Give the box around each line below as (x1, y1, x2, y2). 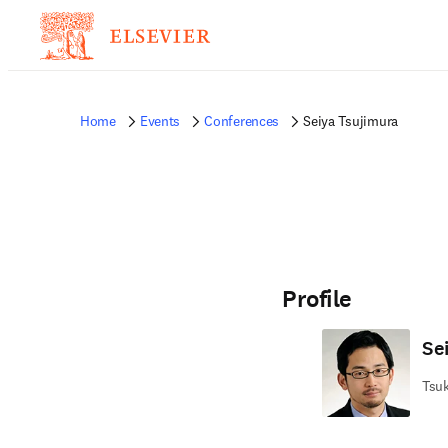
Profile (282, 283, 352, 315)
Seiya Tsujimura (303, 112, 398, 130)
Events (139, 112, 181, 130)
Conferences (204, 112, 280, 130)
